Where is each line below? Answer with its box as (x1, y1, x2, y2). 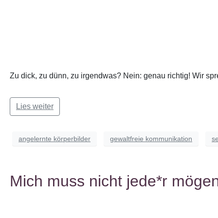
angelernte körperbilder (18, 134, 91, 143)
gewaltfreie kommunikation (110, 134, 192, 143)
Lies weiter (16, 102, 54, 110)
